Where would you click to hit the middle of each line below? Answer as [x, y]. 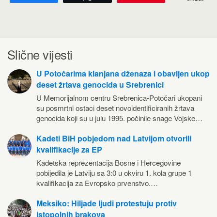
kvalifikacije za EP [69, 149]
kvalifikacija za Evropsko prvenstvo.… [97, 183]
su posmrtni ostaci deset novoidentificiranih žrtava [115, 108]
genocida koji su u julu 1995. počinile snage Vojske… [119, 118]
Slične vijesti [40, 54]
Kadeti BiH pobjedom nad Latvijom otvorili [114, 138]
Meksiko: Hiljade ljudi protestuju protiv [107, 203]
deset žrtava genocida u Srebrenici [100, 85]
